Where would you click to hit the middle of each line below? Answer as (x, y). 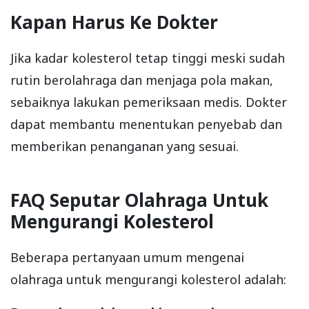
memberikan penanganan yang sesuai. (124, 147)
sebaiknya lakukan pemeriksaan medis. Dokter (149, 102)
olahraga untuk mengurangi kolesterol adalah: (148, 280)
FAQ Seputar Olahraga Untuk (139, 200)
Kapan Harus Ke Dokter (114, 22)
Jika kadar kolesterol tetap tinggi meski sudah (148, 58)
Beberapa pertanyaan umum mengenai (127, 258)
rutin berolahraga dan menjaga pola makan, (142, 80)
